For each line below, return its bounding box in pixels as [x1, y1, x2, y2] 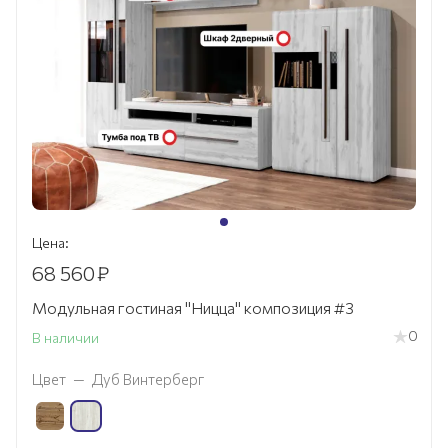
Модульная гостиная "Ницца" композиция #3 [32, 297, 354, 317]
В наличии [32, 328, 99, 346]
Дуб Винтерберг [92, 369, 204, 388]
